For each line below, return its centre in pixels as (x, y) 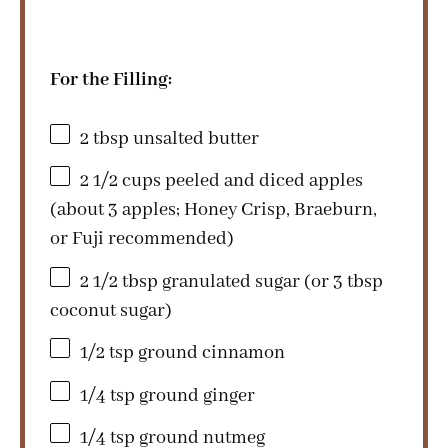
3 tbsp (358, 281)
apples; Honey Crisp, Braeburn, (247, 210)
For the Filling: (111, 79)
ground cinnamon (209, 352)
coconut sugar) (111, 310)
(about (79, 210)
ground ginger (195, 395)
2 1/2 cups (120, 180)
